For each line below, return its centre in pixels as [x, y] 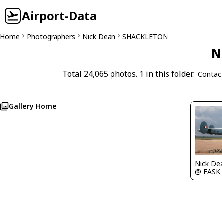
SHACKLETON [145, 36]
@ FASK [207, 171]
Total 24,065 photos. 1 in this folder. [128, 74]
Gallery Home [33, 106]
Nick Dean [99, 36]
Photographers [51, 36]
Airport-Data [59, 16]
